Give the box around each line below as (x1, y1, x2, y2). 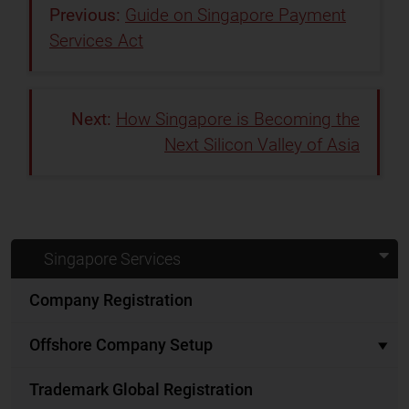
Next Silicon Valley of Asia (164, 133, 360, 155)
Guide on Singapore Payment (125, 4, 346, 26)
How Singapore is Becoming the (116, 108, 360, 130)
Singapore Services (44, 248, 181, 268)
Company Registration (29, 289, 193, 309)
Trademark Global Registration (29, 379, 253, 399)
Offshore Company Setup (29, 334, 213, 354)
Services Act (49, 29, 143, 51)
